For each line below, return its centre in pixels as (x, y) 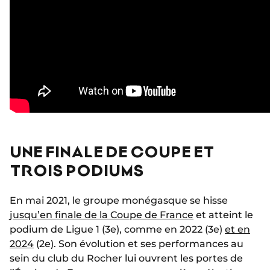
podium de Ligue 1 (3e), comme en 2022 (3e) (117, 229)
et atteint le (223, 215)
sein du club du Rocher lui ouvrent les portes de (126, 258)
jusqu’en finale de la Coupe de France (102, 215)
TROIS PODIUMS (77, 170)
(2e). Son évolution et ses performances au (139, 244)
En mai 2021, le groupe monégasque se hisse (119, 200)
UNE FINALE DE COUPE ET (111, 151)
